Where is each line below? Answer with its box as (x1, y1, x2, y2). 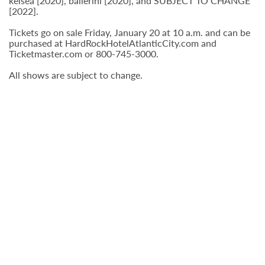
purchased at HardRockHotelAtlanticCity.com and (9, 36, 216, 50)
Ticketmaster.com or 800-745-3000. (9, 47, 161, 60)
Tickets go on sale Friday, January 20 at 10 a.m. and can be (9, 25, 250, 39)
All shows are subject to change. (9, 68, 145, 82)
